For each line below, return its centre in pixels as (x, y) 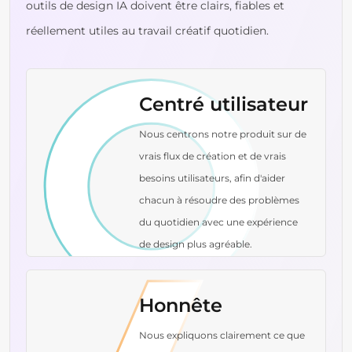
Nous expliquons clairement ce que (222, 335)
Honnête (181, 305)
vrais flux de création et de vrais (213, 156)
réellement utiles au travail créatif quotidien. (147, 30)
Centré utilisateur (224, 104)
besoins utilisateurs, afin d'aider (213, 178)
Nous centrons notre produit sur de (223, 134)
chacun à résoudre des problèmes (220, 200)
